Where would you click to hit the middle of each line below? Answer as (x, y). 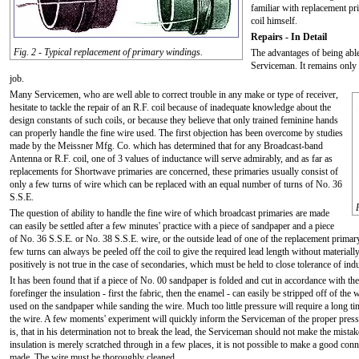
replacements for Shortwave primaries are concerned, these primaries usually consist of (174, 171)
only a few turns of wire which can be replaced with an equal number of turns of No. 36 (176, 184)
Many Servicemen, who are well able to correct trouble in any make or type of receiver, (174, 95)
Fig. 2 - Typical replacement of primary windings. (108, 52)
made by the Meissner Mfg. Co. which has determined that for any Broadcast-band (166, 146)
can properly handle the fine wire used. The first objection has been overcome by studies (176, 133)
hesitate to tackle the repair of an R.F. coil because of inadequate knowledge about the (170, 107)
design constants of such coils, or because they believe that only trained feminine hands (174, 120)
